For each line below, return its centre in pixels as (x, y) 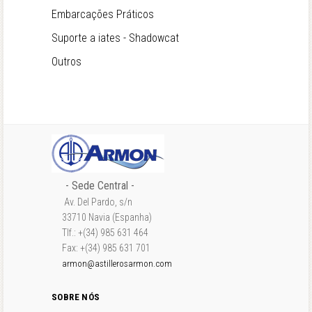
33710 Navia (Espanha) (102, 217)
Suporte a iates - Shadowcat (115, 38)
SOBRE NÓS (76, 297)
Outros (67, 62)
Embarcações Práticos (103, 14)
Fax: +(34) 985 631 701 (101, 248)
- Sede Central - (100, 186)
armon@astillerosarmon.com (117, 264)
